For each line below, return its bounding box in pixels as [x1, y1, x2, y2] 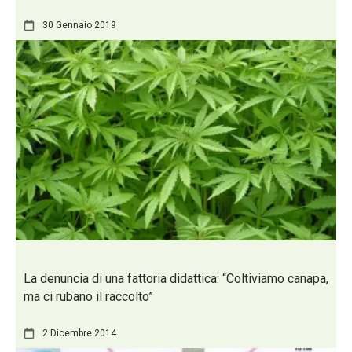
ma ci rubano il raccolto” [24, 289, 153, 305]
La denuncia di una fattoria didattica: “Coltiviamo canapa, [24, 271, 328, 287]
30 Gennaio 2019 [42, 20, 116, 31]
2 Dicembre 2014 [42, 327, 116, 339]
